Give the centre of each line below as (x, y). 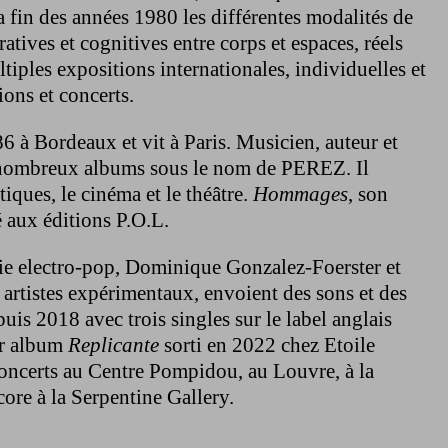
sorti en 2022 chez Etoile (267, 344)
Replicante (113, 344)
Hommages (300, 193)
